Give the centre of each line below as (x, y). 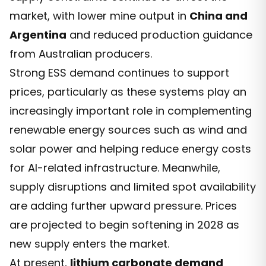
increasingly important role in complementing (131, 110)
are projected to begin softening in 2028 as (124, 224)
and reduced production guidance (159, 34)
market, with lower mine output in (99, 15)
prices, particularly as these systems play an (128, 91)
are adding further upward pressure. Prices (123, 205)
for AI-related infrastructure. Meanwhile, (115, 167)
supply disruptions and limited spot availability (133, 186)
